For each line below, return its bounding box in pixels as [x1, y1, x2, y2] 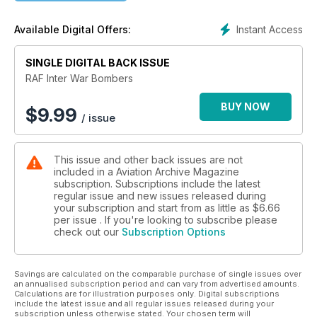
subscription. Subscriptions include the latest [54, 178, 260, 190]
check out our [54, 226, 122, 238]
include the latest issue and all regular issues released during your [14, 299, 274, 309]
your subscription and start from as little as [54, 202, 253, 214]
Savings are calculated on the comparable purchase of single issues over [14, 269, 301, 279]
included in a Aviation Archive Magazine [54, 166, 239, 178]
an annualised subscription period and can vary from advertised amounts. [14, 279, 299, 289]
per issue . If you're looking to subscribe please [54, 214, 277, 226]
